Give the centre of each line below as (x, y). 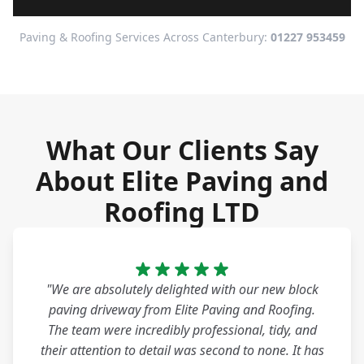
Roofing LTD (182, 212)
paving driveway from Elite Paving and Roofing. (182, 310)
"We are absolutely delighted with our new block (182, 290)
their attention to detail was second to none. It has (182, 351)
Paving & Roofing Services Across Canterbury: (145, 37)
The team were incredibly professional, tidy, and (182, 330)
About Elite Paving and (182, 181)
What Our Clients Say (182, 150)
